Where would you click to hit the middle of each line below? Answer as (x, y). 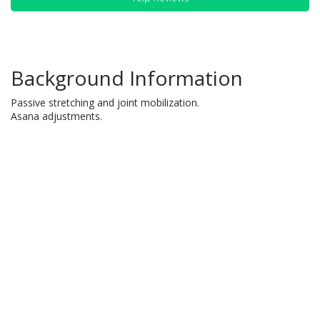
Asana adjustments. (56, 116)
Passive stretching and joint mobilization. (105, 102)
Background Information (127, 78)
